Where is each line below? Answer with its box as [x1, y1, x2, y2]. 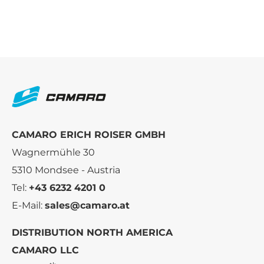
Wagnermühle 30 [12, 147, 95, 159]
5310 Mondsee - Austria [12, 164, 120, 176]
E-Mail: [12, 200, 45, 212]
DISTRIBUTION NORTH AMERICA [12, 227, 173, 239]
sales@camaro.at [45, 200, 130, 212]
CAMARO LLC [12, 245, 79, 256]
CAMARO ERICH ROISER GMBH [12, 129, 166, 141]
